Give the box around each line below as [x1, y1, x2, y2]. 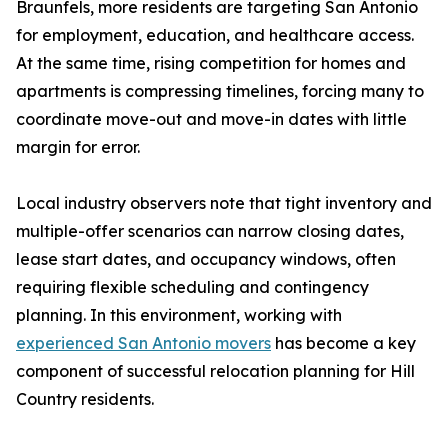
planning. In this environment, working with [16, 305, 342, 326]
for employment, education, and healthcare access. [16, 25, 414, 46]
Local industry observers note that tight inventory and [16, 193, 432, 214]
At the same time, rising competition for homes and [16, 53, 406, 74]
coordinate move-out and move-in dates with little [16, 109, 407, 130]
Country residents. [16, 389, 154, 410]
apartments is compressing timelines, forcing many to [16, 81, 424, 102]
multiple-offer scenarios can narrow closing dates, [16, 221, 404, 242]
